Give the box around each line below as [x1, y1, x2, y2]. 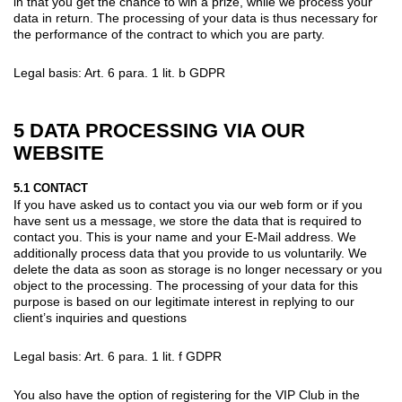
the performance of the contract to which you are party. [13, 26, 325, 41]
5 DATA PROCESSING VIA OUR [13, 118, 305, 142]
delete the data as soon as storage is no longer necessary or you [13, 261, 382, 276]
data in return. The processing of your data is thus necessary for [13, 10, 378, 25]
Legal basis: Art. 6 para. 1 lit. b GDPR [13, 65, 225, 80]
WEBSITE [13, 141, 104, 164]
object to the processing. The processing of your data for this [13, 277, 358, 293]
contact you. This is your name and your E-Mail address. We [13, 229, 356, 244]
